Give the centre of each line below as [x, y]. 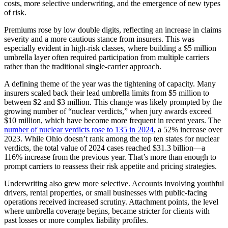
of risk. [16, 13]
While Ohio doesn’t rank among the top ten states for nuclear [122, 139]
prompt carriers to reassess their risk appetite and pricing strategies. [110, 166]
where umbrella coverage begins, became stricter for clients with [107, 211]
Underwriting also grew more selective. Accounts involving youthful [114, 184]
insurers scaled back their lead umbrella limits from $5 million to [107, 93]
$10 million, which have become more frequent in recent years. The [112, 121]
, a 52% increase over [188, 130]
